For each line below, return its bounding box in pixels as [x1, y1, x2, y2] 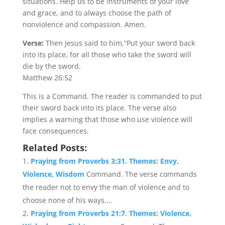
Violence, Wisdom [22, 169, 86, 179]
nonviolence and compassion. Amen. [22, 20, 146, 29]
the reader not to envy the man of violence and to [22, 182, 189, 192]
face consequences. [22, 126, 89, 136]
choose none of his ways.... [22, 195, 113, 205]
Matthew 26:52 [22, 73, 72, 82]
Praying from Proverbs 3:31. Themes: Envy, [30, 156, 179, 166]
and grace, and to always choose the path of [22, 8, 171, 18]
